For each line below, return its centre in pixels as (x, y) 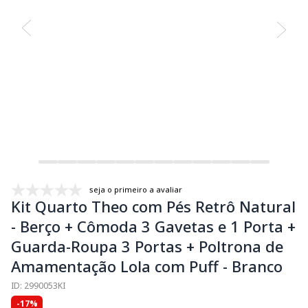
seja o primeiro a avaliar (136, 189)
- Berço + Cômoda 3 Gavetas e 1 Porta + (153, 226)
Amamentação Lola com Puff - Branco (147, 266)
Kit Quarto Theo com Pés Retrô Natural (153, 206)
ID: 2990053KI (38, 285)
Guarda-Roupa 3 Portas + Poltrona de (147, 246)
